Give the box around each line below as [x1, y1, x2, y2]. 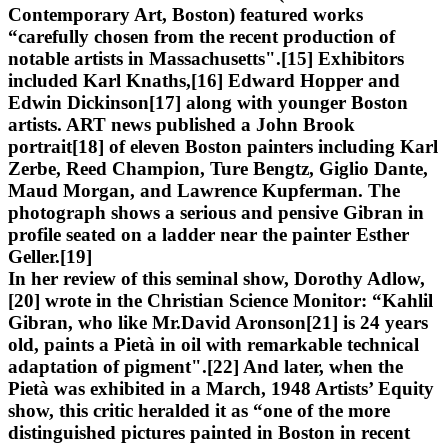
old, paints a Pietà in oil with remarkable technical [8, 333, 419, 355]
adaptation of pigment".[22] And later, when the [8, 355, 403, 377]
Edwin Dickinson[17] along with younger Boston [8, 91, 408, 113]
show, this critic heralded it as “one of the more [8, 399, 390, 421]
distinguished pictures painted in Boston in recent [8, 421, 410, 443]
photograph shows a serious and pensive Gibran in [8, 201, 424, 223]
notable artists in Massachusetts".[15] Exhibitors [8, 47, 404, 69]
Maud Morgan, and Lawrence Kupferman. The [8, 179, 400, 201]
